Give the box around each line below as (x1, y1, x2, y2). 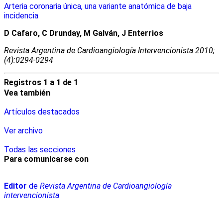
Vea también (4, 88, 50, 98)
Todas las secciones (4, 144, 76, 154)
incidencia (4, 10, 38, 20)
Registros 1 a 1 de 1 (4, 77, 78, 87)
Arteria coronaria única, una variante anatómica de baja (4, 1, 192, 11)
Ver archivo (4, 125, 43, 135)
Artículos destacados (4, 107, 80, 116)
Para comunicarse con (4, 154, 89, 164)
